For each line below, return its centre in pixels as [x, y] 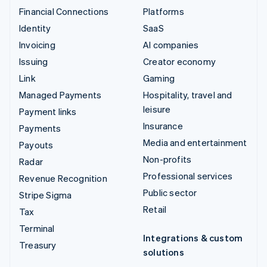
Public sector [170, 192]
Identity [35, 28]
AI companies [171, 44]
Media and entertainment [195, 142]
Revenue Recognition [63, 178]
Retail [155, 209]
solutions [164, 252]
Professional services [188, 176]
